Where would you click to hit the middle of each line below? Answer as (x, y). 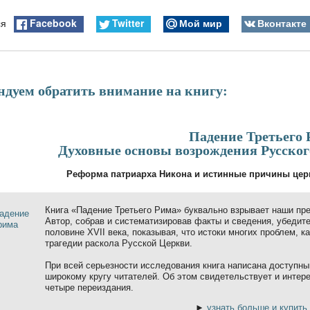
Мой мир (200, 23)
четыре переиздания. (89, 287)
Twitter (128, 23)
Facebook (54, 23)
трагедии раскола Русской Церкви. (119, 243)
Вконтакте (282, 23)
